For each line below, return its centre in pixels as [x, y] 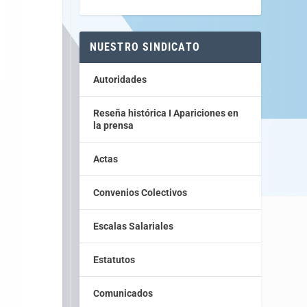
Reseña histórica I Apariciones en [165, 113]
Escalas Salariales [133, 226]
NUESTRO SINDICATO [145, 47]
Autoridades [120, 79]
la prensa [113, 125]
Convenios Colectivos [140, 192]
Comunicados [123, 293]
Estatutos [114, 259]
